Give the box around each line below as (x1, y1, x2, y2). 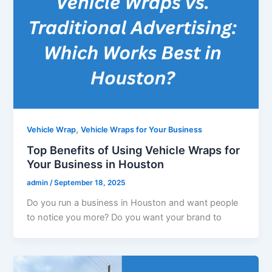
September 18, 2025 (54, 178, 126, 188)
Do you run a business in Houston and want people (27, 197, 239, 209)
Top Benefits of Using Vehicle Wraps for (27, 143, 240, 157)
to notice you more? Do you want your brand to (27, 212, 222, 223)
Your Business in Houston (27, 157, 165, 171)
